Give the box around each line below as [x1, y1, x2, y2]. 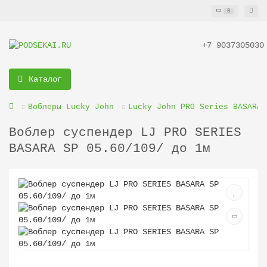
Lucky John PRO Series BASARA [128, 103, 262, 111]
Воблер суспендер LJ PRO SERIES [9, 126, 241, 139]
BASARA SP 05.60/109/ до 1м [9, 142, 210, 156]
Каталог [29, 74, 62, 84]
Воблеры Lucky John [28, 103, 114, 111]
